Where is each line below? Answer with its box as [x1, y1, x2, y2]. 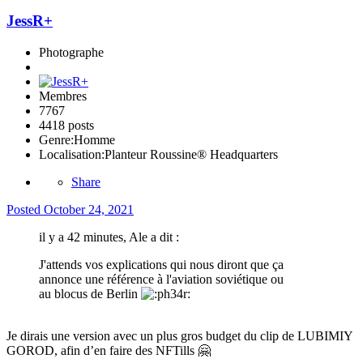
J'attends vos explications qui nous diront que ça [39, 257, 284, 271]
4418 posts [39, 117, 94, 132]
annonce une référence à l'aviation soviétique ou [39, 271, 284, 286]
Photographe [39, 45, 104, 59]
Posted [6, 202, 44, 216]
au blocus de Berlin [39, 286, 141, 301]
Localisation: [39, 147, 105, 161]
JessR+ [6, 12, 53, 29]
